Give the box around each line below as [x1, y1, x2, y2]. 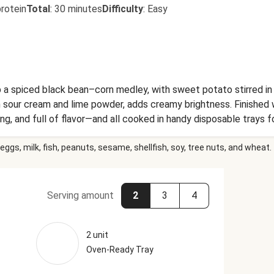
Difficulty [102, 3, 143, 15]
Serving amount [46, 190, 114, 201]
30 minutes [54, 3, 102, 15]
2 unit [86, 230, 108, 240]
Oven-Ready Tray [86, 245, 154, 254]
